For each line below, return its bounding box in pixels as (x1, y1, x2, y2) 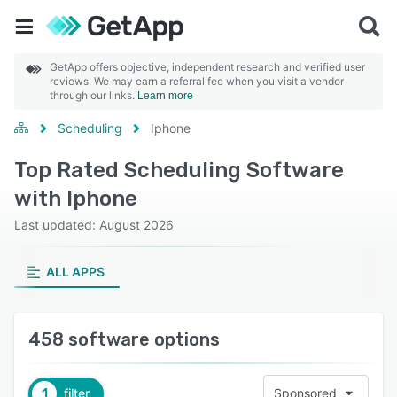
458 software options (28, 329, 220, 350)
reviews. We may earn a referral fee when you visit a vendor (50, 74, 344, 88)
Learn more (137, 90, 193, 102)
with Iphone (14, 186, 137, 211)
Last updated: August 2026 (14, 217, 174, 232)
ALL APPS (45, 264, 105, 279)
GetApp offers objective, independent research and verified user (50, 60, 365, 74)
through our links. (50, 89, 137, 102)
